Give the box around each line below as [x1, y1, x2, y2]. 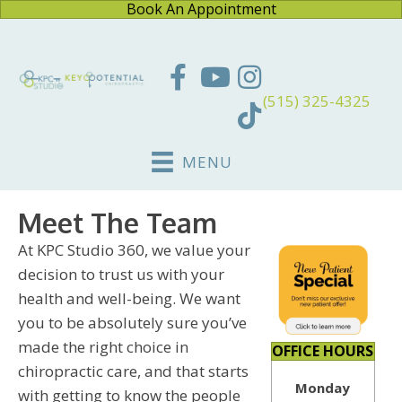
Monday [295, 378, 351, 397]
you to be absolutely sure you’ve [18, 311, 247, 333]
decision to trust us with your [18, 263, 224, 284]
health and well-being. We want [18, 287, 240, 309]
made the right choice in [18, 336, 188, 357]
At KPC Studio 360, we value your [18, 239, 250, 260]
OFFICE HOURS [272, 340, 374, 361]
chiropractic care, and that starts [18, 360, 249, 381]
